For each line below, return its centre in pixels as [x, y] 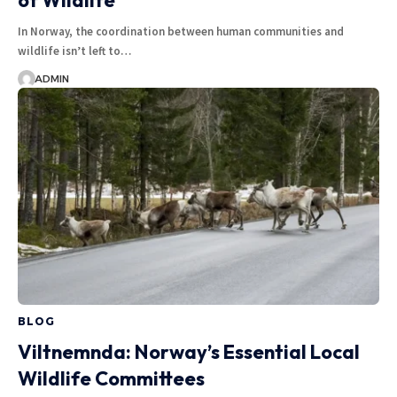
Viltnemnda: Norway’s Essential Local [189, 352]
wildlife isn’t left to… [74, 51]
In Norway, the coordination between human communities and [181, 32]
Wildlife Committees [111, 379]
